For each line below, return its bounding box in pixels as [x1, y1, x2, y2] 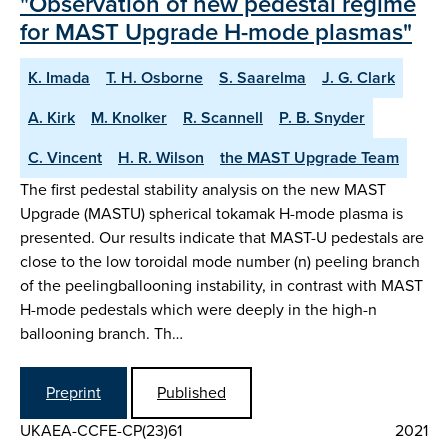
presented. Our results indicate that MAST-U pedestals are [20, 225, 424, 249]
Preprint [46, 381, 101, 405]
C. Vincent [28, 145, 102, 169]
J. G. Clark [322, 65, 395, 89]
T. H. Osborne [106, 65, 203, 89]
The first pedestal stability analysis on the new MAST [20, 177, 386, 201]
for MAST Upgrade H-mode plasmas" [20, 13, 412, 49]
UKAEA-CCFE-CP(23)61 [20, 419, 182, 443]
